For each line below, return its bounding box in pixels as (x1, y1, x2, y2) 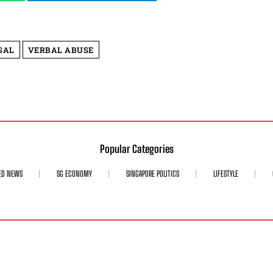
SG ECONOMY (57, 169, 92, 179)
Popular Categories (99, 143, 174, 156)
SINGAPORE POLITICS (126, 169, 179, 179)
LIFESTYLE (213, 169, 238, 179)
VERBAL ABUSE (27, 44, 94, 56)
